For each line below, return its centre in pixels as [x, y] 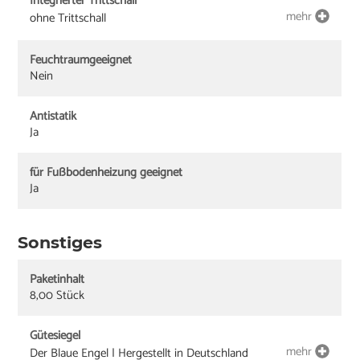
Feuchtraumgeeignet [81, 59]
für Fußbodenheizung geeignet [106, 172]
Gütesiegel [55, 336]
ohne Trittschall [68, 18]
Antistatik [53, 116]
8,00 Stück [57, 296]
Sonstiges [60, 242]
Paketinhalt [57, 280]
